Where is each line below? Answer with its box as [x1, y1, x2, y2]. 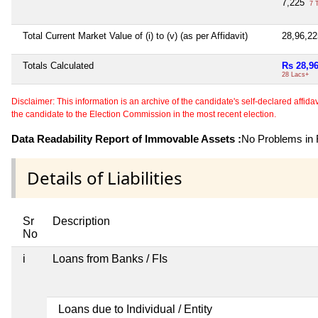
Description [53, 215, 110, 228]
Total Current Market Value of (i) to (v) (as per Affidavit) [23, 30, 248, 41]
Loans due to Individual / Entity [58, 303, 212, 316]
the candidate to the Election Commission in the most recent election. [11, 109, 276, 119]
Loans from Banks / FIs [53, 253, 168, 265]
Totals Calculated [23, 60, 94, 71]
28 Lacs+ [282, 70, 309, 78]
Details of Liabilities [27, 165, 182, 190]
